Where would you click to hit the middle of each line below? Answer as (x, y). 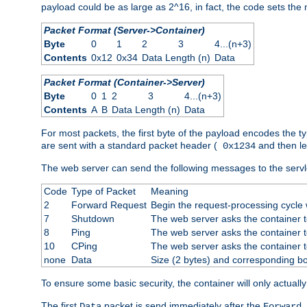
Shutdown (93, 219)
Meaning (169, 192)
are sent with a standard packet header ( (129, 146)
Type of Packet (103, 192)
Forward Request (109, 205)
